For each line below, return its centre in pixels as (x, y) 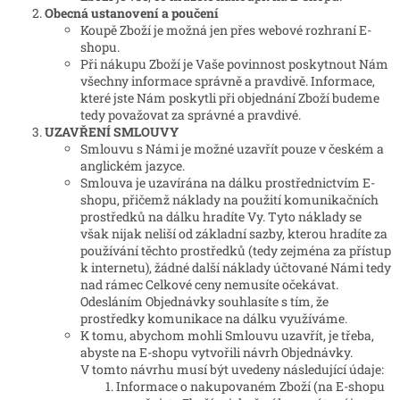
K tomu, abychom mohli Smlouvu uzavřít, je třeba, (227, 336)
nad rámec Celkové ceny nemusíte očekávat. (209, 285)
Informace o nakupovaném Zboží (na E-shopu (250, 387)
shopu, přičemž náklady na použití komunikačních (229, 200)
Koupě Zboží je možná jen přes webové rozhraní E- (226, 30)
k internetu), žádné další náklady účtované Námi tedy (236, 268)
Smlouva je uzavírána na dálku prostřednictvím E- (228, 183)
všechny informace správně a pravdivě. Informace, (228, 81)
